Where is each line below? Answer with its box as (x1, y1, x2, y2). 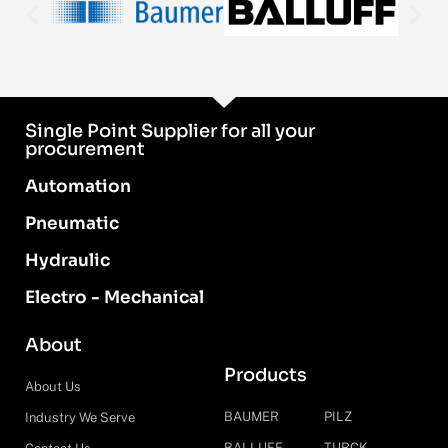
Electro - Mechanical (25, 287, 204, 309)
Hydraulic (25, 250, 110, 272)
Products (224, 364, 307, 387)
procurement (25, 138, 145, 161)
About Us (25, 379, 81, 395)
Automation (25, 176, 131, 198)
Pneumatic (25, 213, 119, 235)
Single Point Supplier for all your (25, 120, 315, 143)
